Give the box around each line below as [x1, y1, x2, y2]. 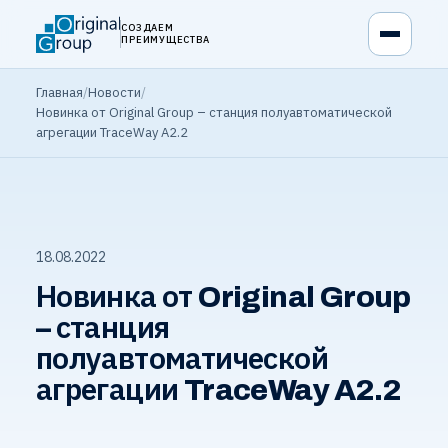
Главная [35, 84, 83, 101]
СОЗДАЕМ [121, 21, 174, 34]
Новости [87, 84, 141, 101]
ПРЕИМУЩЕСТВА [121, 33, 210, 46]
